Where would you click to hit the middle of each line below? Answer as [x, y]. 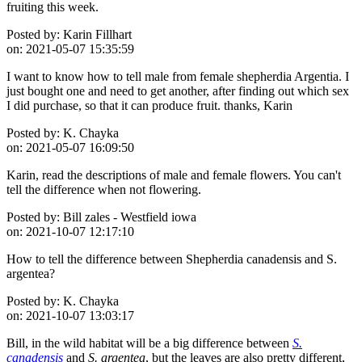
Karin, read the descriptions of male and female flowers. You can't [174, 175]
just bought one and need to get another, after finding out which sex [178, 90]
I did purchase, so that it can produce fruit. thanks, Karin [149, 105]
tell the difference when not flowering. [104, 189]
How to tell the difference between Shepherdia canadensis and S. [172, 259]
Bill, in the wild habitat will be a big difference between [149, 343]
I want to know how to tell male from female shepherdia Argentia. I [178, 76]
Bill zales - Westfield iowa [128, 217]
